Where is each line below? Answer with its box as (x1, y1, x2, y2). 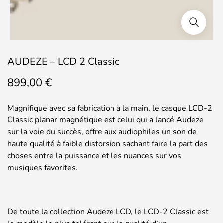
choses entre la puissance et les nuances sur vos (7, 150, 181, 161)
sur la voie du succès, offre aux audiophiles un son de (7, 126, 197, 137)
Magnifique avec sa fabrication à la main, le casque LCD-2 (7, 102, 212, 113)
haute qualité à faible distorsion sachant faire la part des (7, 138, 208, 149)
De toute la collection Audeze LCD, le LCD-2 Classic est (7, 206, 209, 217)
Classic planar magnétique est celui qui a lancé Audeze (7, 114, 204, 125)
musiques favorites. (7, 162, 78, 173)
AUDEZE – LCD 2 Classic (7, 54, 119, 68)
